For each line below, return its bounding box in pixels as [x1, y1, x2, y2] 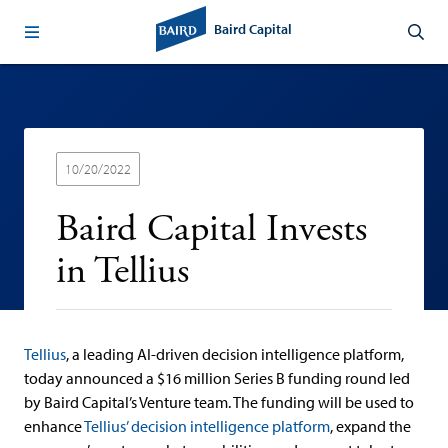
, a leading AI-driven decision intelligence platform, [66, 344, 404, 364]
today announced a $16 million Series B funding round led [24, 368, 410, 388]
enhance [24, 416, 84, 436]
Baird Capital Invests [56, 205, 367, 254]
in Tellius [56, 247, 189, 296]
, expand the [330, 416, 411, 436]
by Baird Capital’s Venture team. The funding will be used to [24, 392, 414, 412]
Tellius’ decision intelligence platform [84, 416, 330, 436]
